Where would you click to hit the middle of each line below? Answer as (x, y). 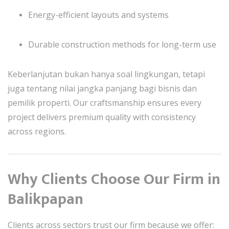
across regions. (37, 131)
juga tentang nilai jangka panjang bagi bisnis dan (102, 88)
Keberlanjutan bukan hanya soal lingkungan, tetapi (106, 74)
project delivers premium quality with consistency (102, 117)
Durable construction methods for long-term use (122, 44)
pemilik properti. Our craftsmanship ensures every (105, 103)
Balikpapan (45, 199)
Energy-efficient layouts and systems (98, 15)
